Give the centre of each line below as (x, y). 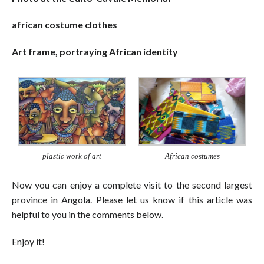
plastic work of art (72, 156)
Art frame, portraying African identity (95, 52)
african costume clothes (65, 25)
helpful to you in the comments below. (88, 214)
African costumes (192, 156)
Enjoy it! (28, 242)
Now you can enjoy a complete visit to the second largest (132, 185)
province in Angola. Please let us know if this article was (132, 200)
